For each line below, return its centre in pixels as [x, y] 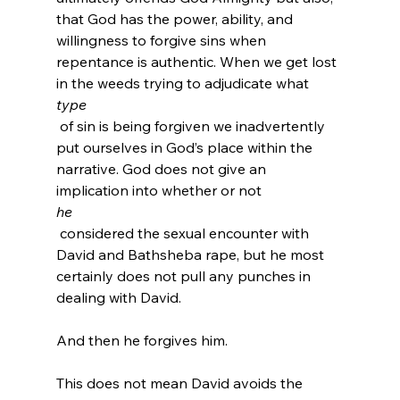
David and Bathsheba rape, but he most [192, 254]
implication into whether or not [160, 190]
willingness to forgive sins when [162, 40]
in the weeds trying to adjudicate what [184, 83]
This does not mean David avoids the [181, 383]
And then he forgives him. [142, 340]
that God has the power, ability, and [176, 18]
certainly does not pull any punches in [185, 275]
